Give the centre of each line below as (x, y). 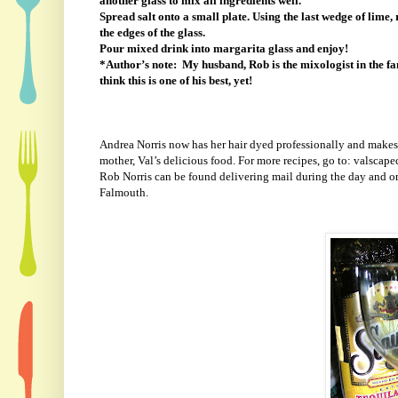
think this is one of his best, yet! (175, 81)
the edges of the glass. (152, 33)
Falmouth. (123, 193)
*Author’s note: (138, 65)
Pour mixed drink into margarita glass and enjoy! (223, 49)
